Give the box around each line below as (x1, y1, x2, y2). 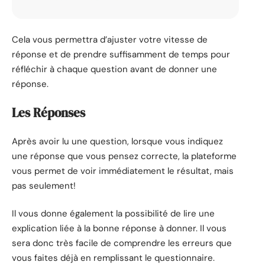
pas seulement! (12, 179, 76, 192)
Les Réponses (12, 104, 85, 122)
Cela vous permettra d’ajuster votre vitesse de (12, 33, 208, 46)
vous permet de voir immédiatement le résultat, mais (12, 164, 234, 177)
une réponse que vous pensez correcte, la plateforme (12, 150, 237, 162)
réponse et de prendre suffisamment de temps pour (12, 48, 230, 60)
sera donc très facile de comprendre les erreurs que (12, 237, 232, 250)
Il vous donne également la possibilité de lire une (12, 208, 215, 220)
